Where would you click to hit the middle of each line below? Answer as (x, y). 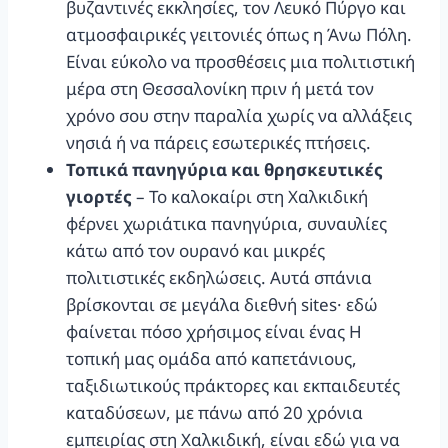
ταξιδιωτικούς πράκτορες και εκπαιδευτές (233, 385)
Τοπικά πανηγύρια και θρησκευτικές (224, 169)
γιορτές (99, 196)
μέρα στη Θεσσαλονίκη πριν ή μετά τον (220, 88)
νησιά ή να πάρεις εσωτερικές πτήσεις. (218, 142)
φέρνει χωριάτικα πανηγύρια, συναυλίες (226, 223)
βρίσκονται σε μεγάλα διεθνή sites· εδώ (222, 304)
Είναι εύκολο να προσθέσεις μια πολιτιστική (240, 61)
